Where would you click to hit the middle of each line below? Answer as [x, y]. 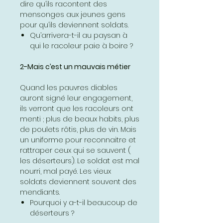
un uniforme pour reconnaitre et [78, 140]
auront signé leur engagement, [76, 98]
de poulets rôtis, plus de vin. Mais [78, 129]
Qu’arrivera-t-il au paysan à [79, 35]
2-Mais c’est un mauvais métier [75, 66]
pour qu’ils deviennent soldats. [74, 25]
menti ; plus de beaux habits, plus [80, 119]
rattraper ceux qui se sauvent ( [75, 150]
